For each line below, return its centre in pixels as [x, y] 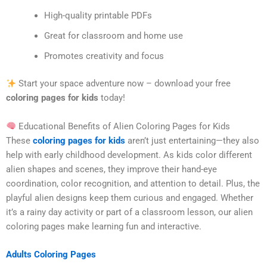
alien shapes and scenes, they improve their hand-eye [111, 169]
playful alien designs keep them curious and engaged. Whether [130, 198]
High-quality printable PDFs [98, 16]
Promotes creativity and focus [104, 56]
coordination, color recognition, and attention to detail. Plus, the [133, 183]
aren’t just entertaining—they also [192, 140]
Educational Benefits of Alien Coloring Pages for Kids [123, 126]
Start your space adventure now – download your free [123, 84]
